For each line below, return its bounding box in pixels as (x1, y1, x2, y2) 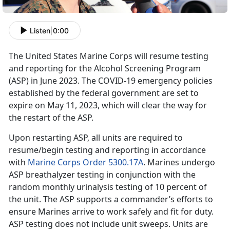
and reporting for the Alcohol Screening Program (9, 63, 201, 74)
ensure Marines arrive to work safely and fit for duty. (9, 206, 214, 218)
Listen (30, 26, 50, 35)
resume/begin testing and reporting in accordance (9, 144, 206, 156)
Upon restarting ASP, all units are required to (9, 132, 183, 144)
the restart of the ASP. (9, 112, 93, 124)
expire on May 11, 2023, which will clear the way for (9, 100, 207, 111)
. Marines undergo (143, 157, 215, 168)
